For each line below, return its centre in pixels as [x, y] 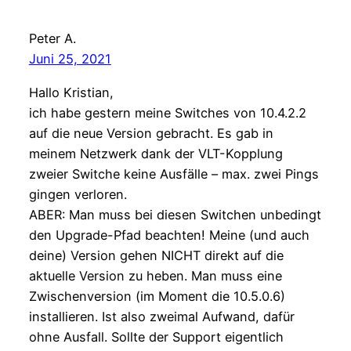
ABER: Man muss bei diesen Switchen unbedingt [175, 214]
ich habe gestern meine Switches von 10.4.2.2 [167, 112]
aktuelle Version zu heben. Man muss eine [155, 275]
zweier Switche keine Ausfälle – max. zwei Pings [174, 174]
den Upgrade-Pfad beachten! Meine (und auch [169, 235]
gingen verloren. [78, 194]
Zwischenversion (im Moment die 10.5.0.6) [157, 296]
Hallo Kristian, [71, 92]
